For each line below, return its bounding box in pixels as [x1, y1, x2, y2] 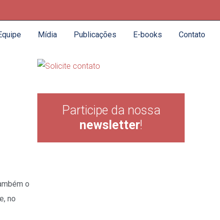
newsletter [80, 118, 140, 132]
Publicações [74, 30, 116, 39]
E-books [133, 30, 162, 39]
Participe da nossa [61, 103, 161, 117]
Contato [179, 30, 205, 39]
